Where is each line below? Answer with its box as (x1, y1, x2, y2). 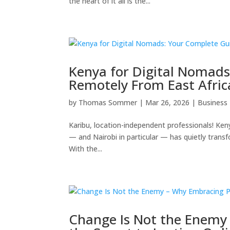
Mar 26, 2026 (145, 97, 190, 107)
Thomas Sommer (79, 97, 138, 107)
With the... (69, 143, 103, 154)
